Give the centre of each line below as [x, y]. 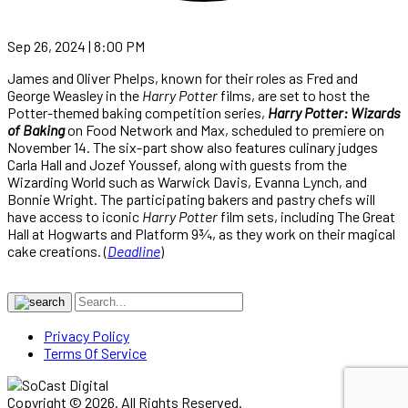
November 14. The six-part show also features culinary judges [193, 147]
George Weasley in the [75, 95]
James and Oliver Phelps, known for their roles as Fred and [183, 77]
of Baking [36, 129]
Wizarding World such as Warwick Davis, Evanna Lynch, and [187, 181]
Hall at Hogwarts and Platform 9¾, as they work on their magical [201, 233]
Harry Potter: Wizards [334, 112]
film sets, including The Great [306, 216]
